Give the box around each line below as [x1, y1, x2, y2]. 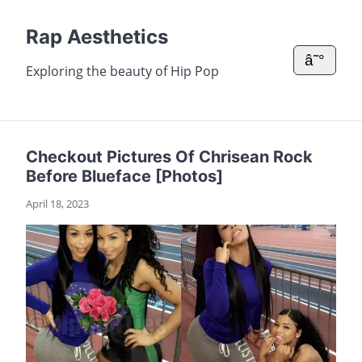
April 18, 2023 [26, 196, 89, 211]
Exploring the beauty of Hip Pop [26, 62, 219, 80]
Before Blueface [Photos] [26, 166, 223, 186]
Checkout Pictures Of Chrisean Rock [26, 147, 313, 166]
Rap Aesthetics [26, 25, 168, 48]
